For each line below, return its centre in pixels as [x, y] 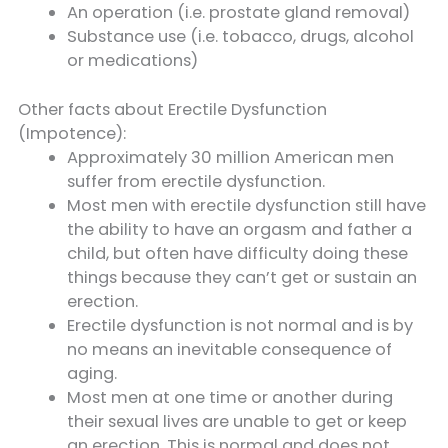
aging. [92, 373]
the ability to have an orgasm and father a [240, 229]
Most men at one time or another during [230, 397]
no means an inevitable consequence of [230, 349]
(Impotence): [72, 133]
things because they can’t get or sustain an [242, 277]
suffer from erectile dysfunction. [196, 181]
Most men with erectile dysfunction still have [247, 205]
